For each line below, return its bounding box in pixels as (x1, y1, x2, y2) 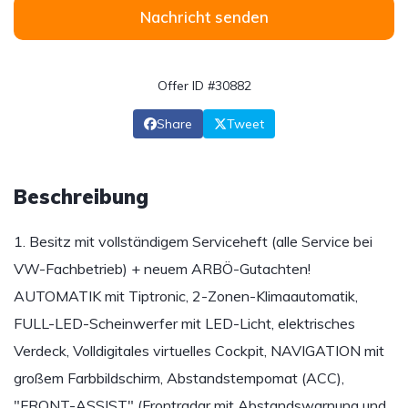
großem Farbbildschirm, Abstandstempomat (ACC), (14, 369, 344, 387)
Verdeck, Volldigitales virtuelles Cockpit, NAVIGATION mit (14, 342, 384, 360)
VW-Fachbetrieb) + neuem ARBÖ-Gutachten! (14, 260, 311, 278)
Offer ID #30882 (157, 77, 251, 94)
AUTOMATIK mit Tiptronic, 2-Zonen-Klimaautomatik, (14, 287, 358, 305)
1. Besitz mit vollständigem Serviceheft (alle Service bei (14, 232, 372, 250)
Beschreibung (14, 184, 148, 209)
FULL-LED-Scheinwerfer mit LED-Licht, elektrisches (14, 314, 355, 332)
